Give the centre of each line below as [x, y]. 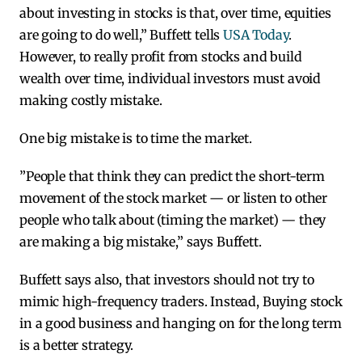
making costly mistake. [91, 101]
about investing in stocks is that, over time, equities [175, 13]
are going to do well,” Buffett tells [122, 35]
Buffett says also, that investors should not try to [167, 280]
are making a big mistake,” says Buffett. [141, 242]
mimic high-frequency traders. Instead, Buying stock [181, 302]
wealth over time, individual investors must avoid [170, 79]
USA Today [256, 35]
